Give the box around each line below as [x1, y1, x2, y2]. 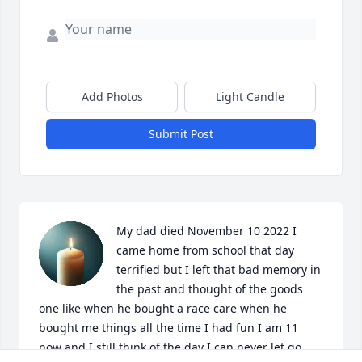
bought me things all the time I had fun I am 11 [39, 320, 298, 336]
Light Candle [216, 89, 284, 105]
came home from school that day [116, 242, 294, 259]
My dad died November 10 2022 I [116, 223, 297, 239]
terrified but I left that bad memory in [116, 262, 321, 278]
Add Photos [81, 89, 143, 105]
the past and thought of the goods [116, 281, 303, 297]
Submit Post [149, 126, 213, 142]
